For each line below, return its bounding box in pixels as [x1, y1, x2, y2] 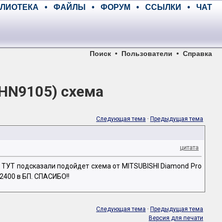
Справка [183, 50, 212, 57]
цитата [180, 144, 199, 151]
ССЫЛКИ [145, 3, 181, 11]
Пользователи [121, 50, 172, 57]
